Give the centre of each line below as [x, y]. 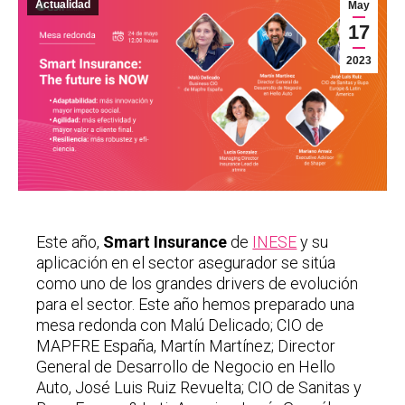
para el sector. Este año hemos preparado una [196, 305]
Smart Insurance [165, 242]
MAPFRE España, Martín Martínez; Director [186, 346]
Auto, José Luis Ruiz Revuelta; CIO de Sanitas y [199, 388]
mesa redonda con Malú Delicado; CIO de [180, 325]
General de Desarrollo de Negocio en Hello [186, 367]
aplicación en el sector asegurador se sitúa [186, 263]
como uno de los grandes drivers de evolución [198, 284]
